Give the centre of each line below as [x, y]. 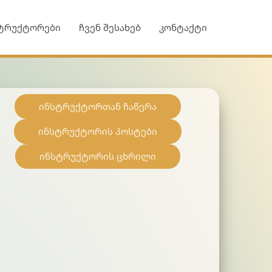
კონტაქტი [183, 27]
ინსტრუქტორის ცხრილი [98, 156]
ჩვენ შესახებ [110, 27]
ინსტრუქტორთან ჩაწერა [98, 106]
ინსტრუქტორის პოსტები [98, 131]
